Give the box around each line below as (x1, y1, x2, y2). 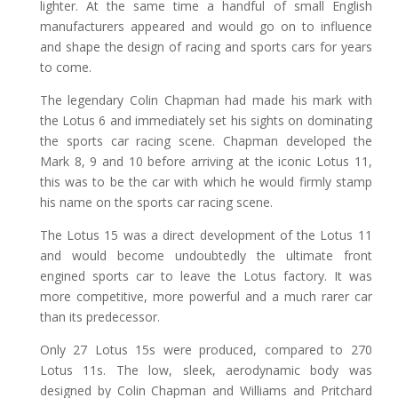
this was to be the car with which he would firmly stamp (39, 172, 372, 190)
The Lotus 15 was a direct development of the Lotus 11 (39, 226, 372, 243)
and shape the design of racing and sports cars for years (39, 37, 372, 55)
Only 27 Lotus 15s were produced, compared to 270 (39, 340, 372, 358)
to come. (39, 58, 92, 76)
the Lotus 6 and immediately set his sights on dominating (39, 111, 372, 129)
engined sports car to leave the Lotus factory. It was (39, 267, 372, 284)
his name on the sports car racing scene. (39, 193, 273, 211)
